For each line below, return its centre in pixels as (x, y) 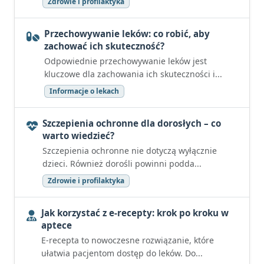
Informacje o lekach (84, 91)
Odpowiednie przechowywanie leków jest (126, 61)
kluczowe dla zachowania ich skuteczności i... (133, 74)
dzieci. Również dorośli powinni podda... (122, 164)
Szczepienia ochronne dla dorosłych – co (132, 123)
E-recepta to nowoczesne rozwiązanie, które (128, 240)
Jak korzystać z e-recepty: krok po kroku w (135, 213)
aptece (57, 225)
